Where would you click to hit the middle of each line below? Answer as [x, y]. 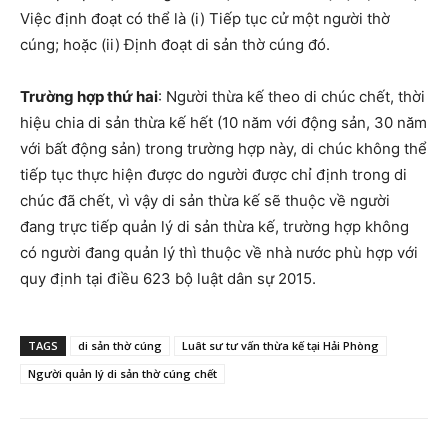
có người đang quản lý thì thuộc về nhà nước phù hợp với [219, 253]
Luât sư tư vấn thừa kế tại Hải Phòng [280, 346]
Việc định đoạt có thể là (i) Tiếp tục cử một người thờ [205, 19]
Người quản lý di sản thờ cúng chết [122, 374]
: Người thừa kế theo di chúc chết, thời [291, 97]
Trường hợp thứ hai [89, 97]
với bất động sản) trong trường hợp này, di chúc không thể [223, 149]
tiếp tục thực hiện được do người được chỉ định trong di [213, 175]
